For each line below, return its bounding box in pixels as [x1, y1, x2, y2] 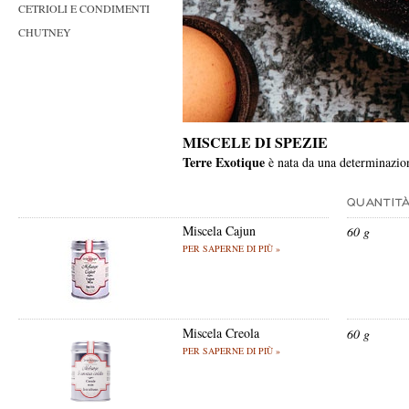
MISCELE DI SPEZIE [183, 131, 328, 152]
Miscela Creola [183, 324, 259, 341]
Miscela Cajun [183, 222, 256, 239]
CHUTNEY [18, 25, 71, 39]
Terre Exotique [183, 152, 265, 172]
